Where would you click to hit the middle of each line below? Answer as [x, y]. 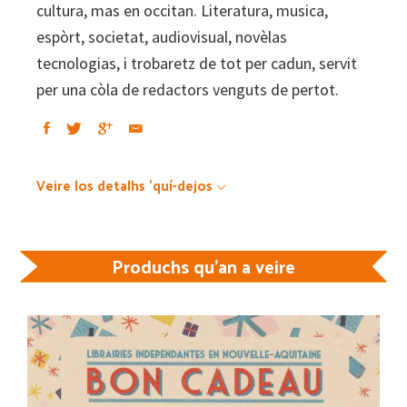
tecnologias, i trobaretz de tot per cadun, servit [197, 63]
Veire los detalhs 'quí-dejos [124, 184]
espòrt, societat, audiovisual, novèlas [162, 36]
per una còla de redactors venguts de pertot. [188, 89]
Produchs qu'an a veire [203, 266]
